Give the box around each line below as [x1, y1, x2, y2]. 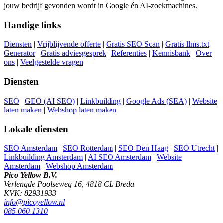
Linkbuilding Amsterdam [4, 153, 83, 162]
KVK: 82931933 [4, 189, 56, 198]
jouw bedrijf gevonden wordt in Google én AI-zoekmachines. [4, 1, 197, 10]
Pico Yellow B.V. [4, 171, 57, 180]
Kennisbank [152, 49, 190, 58]
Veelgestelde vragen [20, 58, 83, 67]
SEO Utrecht [174, 144, 215, 153]
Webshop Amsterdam [46, 162, 113, 171]
